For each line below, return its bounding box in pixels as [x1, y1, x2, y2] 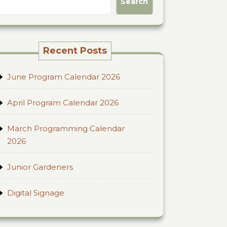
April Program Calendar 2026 [7, 98, 119, 107]
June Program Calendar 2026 [7, 72, 120, 82]
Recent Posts [43, 45, 107, 56]
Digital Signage [7, 188, 64, 198]
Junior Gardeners [7, 162, 73, 172]
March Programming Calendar [7, 124, 125, 133]
